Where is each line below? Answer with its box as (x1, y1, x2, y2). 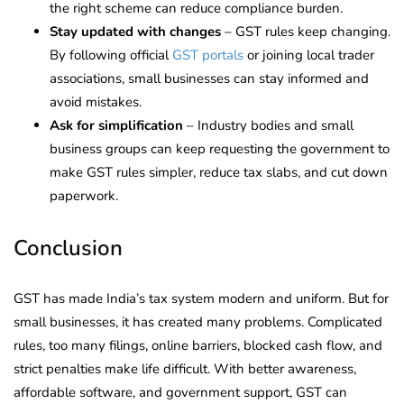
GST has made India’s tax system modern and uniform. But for (14, 289, 389, 308)
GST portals (172, 45, 243, 64)
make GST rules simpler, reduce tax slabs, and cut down (50, 162, 388, 181)
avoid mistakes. (50, 92, 142, 111)
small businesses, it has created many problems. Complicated (14, 312, 382, 331)
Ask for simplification (50, 115, 183, 134)
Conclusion (14, 233, 123, 262)
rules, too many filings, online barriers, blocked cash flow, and (14, 335, 382, 354)
